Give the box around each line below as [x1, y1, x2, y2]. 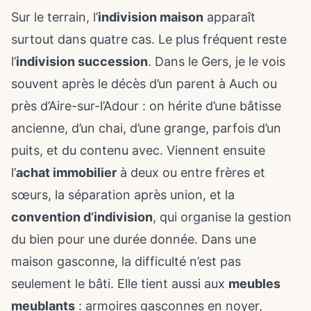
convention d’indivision [11, 210, 153, 224]
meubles [228, 276, 280, 291]
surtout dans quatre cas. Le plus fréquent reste [11, 32, 287, 47]
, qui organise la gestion [153, 210, 292, 224]
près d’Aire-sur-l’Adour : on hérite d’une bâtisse [11, 99, 281, 113]
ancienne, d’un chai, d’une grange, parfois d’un [11, 121, 281, 135]
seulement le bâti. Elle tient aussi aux [11, 276, 228, 291]
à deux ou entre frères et [117, 165, 265, 180]
